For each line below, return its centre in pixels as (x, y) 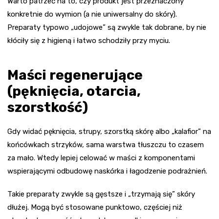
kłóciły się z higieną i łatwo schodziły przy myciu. (89, 40)
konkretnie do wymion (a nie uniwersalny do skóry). (92, 14)
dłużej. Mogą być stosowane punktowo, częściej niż (95, 207)
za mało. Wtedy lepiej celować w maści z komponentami (101, 158)
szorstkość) (48, 107)
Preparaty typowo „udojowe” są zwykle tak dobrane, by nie (107, 27)
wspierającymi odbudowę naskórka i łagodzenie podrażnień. (107, 171)
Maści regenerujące (75, 75)
